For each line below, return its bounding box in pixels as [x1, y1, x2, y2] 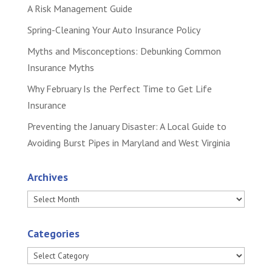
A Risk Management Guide [27, 2, 132, 15]
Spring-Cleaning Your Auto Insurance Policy [27, 24, 200, 36]
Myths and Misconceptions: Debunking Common [27, 45, 221, 57]
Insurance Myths [27, 61, 94, 73]
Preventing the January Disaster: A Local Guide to [27, 120, 226, 132]
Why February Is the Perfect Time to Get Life [27, 83, 212, 95]
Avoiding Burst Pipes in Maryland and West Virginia [27, 137, 230, 149]
